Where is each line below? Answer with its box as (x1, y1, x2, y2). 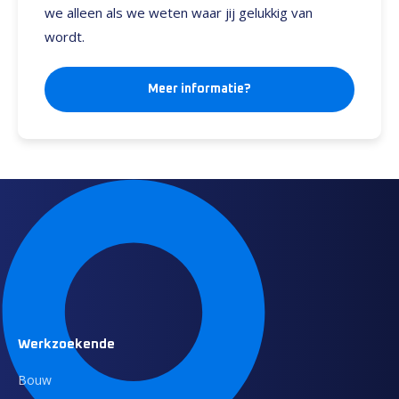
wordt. (45, 28, 85, 45)
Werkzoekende (18, 338, 115, 351)
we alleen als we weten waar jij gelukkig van (45, 4, 313, 21)
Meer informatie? (148, 83, 251, 95)
